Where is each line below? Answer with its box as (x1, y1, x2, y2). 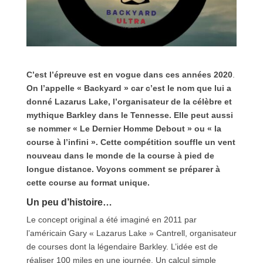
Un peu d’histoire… (26, 197, 112, 207)
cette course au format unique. (26, 177, 150, 187)
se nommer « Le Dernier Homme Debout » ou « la (26, 123, 221, 133)
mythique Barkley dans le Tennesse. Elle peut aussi (26, 110, 233, 120)
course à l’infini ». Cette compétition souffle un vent (26, 137, 235, 147)
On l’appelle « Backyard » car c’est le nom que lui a (26, 83, 231, 93)
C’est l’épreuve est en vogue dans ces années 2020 (26, 69, 232, 79)
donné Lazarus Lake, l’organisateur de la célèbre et (26, 96, 232, 106)
